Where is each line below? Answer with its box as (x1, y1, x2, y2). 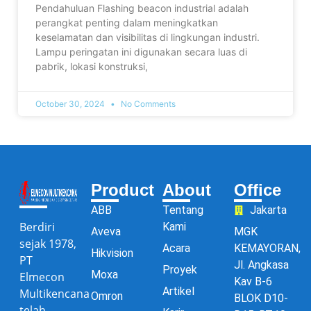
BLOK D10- (234, 291, 288, 305)
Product (91, 180, 154, 199)
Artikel (162, 284, 194, 298)
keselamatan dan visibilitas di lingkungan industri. (35, 31, 260, 43)
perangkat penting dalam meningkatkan (35, 16, 218, 28)
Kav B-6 (234, 274, 272, 288)
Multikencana (19, 285, 90, 301)
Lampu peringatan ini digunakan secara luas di (35, 45, 247, 58)
